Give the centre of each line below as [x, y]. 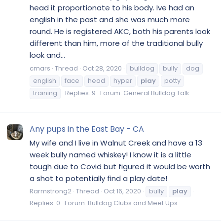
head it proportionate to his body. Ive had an [112, 7]
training [45, 93]
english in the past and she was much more [110, 19]
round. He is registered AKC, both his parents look [120, 31]
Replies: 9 [80, 93]
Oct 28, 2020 [102, 68]
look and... [47, 55]
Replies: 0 [45, 203]
